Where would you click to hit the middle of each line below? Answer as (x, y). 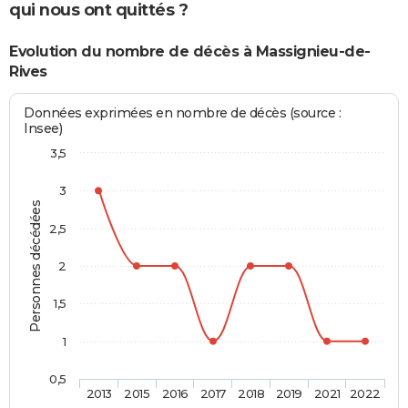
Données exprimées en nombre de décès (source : (183, 113)
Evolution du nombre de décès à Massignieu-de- (190, 51)
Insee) (43, 129)
